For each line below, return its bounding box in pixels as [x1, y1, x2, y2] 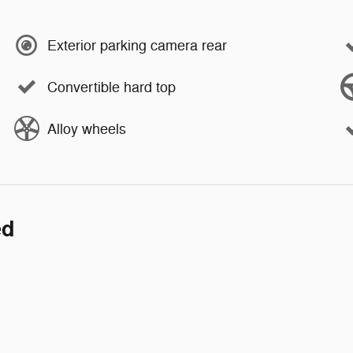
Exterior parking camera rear [47, 36, 227, 54]
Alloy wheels [47, 120, 126, 138]
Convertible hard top [47, 78, 176, 96]
